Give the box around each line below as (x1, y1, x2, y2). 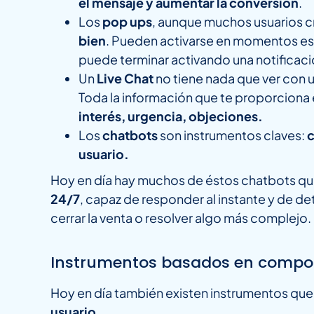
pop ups (102, 13, 152, 30)
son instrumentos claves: (160, 127, 307, 144)
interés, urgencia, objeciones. (78, 108, 263, 125)
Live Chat (97, 70, 156, 87)
